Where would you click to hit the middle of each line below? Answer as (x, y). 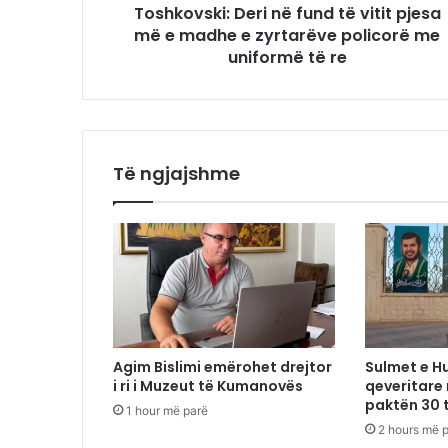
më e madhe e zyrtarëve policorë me (287, 35)
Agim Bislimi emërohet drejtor (223, 367)
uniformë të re (287, 57)
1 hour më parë (167, 411)
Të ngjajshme (177, 173)
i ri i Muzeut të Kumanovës (208, 386)
